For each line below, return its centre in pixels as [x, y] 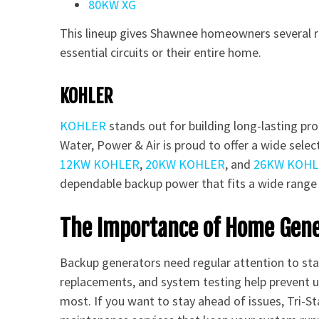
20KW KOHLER [185, 164]
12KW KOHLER [100, 164]
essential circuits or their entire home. [161, 53]
